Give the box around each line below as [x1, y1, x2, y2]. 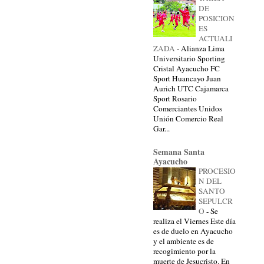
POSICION [199, 12, 235, 24]
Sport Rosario [153, 93, 197, 104]
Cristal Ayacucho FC [153, 62, 220, 74]
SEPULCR [199, 195, 233, 206]
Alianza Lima [181, 42, 225, 54]
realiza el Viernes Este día [153, 215, 236, 226]
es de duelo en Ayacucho [153, 225, 233, 236]
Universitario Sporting [153, 52, 225, 64]
